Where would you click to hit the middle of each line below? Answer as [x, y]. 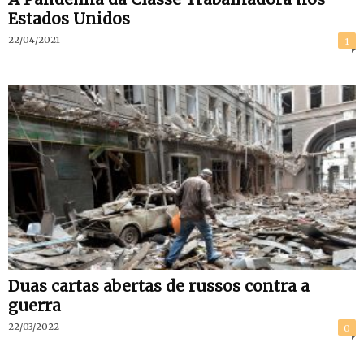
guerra [35, 306]
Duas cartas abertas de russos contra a [159, 286]
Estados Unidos [69, 19]
